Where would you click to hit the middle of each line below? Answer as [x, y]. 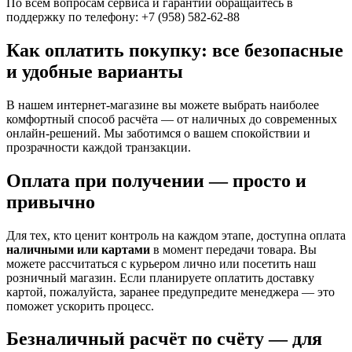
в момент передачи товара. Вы [233, 249]
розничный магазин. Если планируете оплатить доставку [160, 277]
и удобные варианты [95, 71]
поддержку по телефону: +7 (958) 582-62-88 [123, 16]
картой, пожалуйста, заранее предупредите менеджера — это [170, 291]
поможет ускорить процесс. [80, 306]
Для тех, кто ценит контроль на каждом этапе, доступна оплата [176, 235]
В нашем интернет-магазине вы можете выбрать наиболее [163, 104]
